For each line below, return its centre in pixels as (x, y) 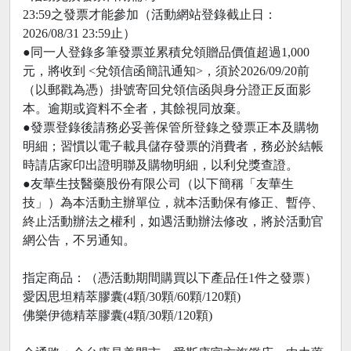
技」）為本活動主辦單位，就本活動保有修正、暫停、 (173, 203)
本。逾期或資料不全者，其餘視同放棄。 (136, 109)
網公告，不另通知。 (79, 241)
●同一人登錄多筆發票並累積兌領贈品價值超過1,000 (166, 52)
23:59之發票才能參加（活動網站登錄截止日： (150, 15)
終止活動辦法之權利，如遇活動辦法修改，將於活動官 (173, 222)
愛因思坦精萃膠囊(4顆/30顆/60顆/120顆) (132, 297)
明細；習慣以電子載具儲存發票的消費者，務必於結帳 (173, 147)
